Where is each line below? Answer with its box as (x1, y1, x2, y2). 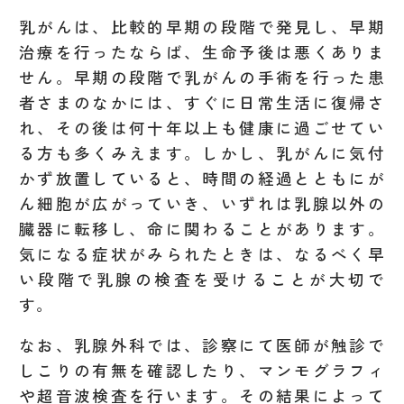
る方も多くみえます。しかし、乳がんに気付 (19, 141, 385, 164)
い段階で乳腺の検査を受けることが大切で (19, 267, 385, 290)
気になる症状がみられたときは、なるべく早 (19, 242, 385, 265)
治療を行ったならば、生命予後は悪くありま (19, 40, 385, 63)
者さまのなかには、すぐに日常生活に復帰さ (19, 90, 385, 114)
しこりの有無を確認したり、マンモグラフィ (19, 359, 385, 382)
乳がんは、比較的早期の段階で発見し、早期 (19, 14, 385, 38)
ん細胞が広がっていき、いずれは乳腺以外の (19, 191, 385, 215)
